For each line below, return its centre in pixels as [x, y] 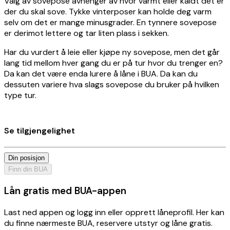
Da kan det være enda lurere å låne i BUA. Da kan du [101, 73]
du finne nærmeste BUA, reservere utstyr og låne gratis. [108, 223]
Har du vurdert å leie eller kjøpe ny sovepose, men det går [112, 52]
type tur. [20, 95]
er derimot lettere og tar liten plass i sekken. [87, 33]
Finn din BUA [28, 169]
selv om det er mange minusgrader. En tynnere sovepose [110, 22]
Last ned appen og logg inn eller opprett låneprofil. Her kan [114, 212]
